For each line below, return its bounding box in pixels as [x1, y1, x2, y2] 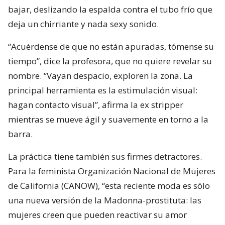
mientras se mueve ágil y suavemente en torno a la [8, 113, 208, 125]
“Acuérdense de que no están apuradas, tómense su [8, 40, 214, 52]
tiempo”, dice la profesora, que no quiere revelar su [8, 55, 212, 67]
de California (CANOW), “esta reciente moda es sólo [8, 179, 210, 191]
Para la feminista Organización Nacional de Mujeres [8, 165, 215, 177]
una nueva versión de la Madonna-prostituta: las [8, 194, 201, 206]
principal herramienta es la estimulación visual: [8, 84, 197, 96]
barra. [8, 128, 33, 140]
